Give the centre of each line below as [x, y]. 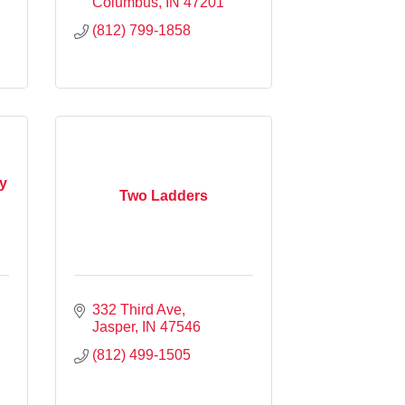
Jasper [113, 326]
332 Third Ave [137, 309]
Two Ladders [164, 195]
